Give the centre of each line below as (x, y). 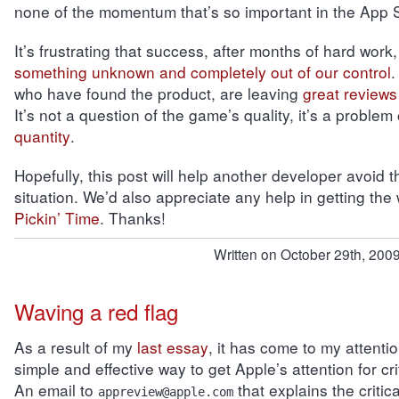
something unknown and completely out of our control (202, 72)
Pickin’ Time (57, 218)
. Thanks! (132, 218)
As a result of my (75, 347)
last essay (172, 347)
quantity (42, 136)
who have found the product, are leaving (158, 93)
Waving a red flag (96, 311)
